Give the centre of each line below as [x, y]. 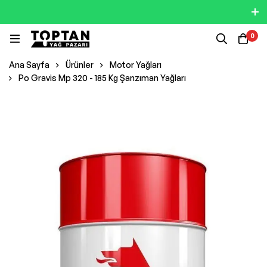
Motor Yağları [136, 65]
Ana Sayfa [29, 65]
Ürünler [80, 65]
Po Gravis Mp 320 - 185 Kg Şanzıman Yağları [102, 78]
